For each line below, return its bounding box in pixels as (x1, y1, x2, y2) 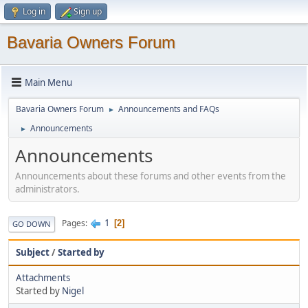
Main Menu (25, 76, 72, 89)
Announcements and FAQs (118, 103, 219, 115)
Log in (23, 5, 45, 17)
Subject (16, 245, 49, 258)
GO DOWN (12, 218, 51, 229)
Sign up (74, 5, 102, 17)
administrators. (15, 182, 80, 195)
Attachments (16, 271, 70, 284)
